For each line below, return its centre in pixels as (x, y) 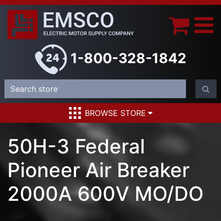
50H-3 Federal (76, 147)
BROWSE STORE (115, 113)
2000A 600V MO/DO (106, 194)
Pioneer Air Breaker (98, 170)
